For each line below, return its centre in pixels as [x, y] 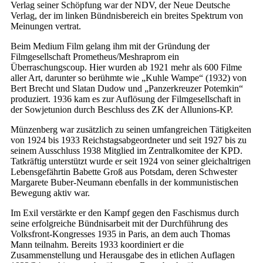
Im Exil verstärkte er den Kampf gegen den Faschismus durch [125, 213]
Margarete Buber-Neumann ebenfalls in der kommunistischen [124, 183]
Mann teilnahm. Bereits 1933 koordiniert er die [97, 245]
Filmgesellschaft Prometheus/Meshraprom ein [95, 57]
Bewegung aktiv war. [50, 193]
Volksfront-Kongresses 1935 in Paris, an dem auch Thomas [120, 234]
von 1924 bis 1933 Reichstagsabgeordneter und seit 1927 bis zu [129, 140]
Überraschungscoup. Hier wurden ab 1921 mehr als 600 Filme [126, 68]
